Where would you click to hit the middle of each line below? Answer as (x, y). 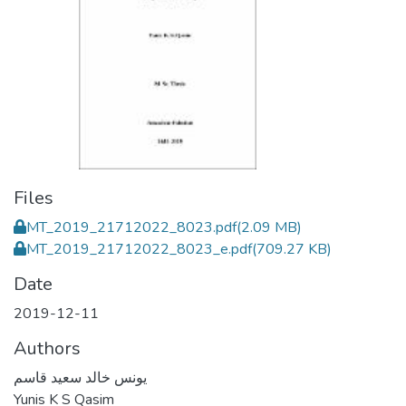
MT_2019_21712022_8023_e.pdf (139, 249)
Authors (47, 348)
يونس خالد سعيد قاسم (80, 378)
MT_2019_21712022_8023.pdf (131, 227)
